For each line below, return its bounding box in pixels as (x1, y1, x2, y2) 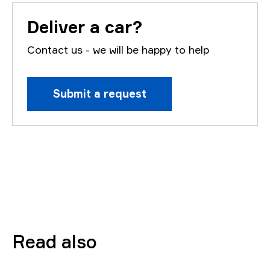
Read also (12, 231, 97, 253)
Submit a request (52, 87, 146, 100)
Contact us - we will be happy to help (27, 43, 209, 56)
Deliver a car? (27, 16, 142, 37)
